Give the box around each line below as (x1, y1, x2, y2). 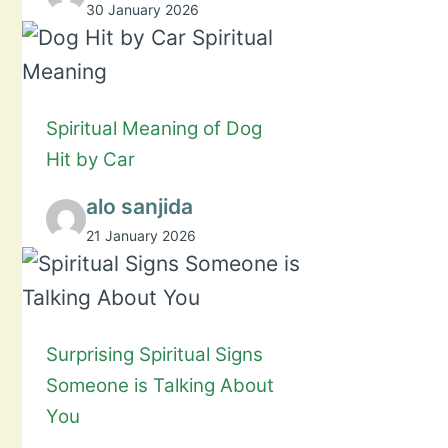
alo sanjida (86, 194, 194, 220)
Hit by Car (46, 147, 136, 171)
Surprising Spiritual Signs (46, 343, 264, 367)
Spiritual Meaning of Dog (46, 116, 263, 140)
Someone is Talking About (46, 374, 275, 398)
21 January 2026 (86, 227, 197, 245)
